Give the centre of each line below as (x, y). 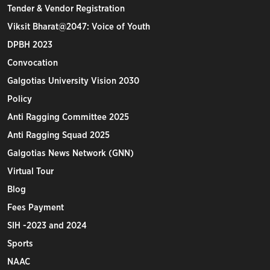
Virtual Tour (30, 171)
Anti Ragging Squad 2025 (58, 135)
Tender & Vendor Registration (66, 9)
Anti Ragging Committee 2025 (68, 117)
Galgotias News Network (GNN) (71, 153)
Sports (20, 244)
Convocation (33, 63)
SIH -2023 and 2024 (47, 226)
